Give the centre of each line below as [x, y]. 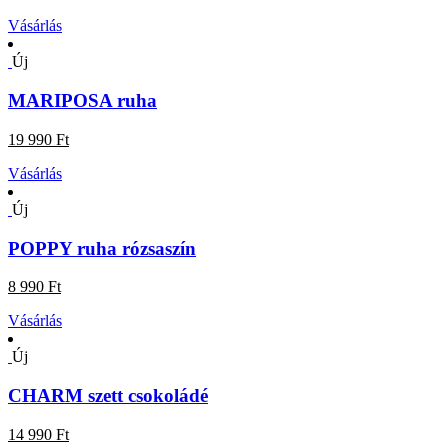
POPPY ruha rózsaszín [102, 248]
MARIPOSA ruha [82, 101]
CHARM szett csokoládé [108, 395]
